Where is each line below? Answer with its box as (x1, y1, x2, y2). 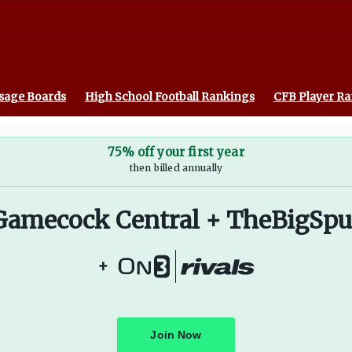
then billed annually (130, 162, 222, 174)
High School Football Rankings (84, 90, 255, 104)
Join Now (150, 328, 202, 341)
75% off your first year (108, 145, 244, 159)
